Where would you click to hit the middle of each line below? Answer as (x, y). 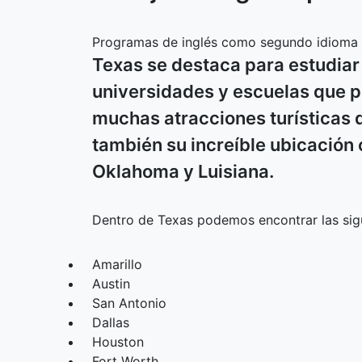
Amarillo (117, 264)
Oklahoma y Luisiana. (183, 171)
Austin (111, 284)
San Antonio (129, 303)
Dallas (111, 322)
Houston (118, 342)
